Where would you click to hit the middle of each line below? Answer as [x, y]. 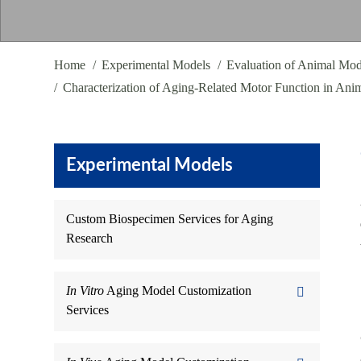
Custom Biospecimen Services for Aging [170, 219]
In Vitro [85, 290]
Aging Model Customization [178, 290]
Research [90, 238]
